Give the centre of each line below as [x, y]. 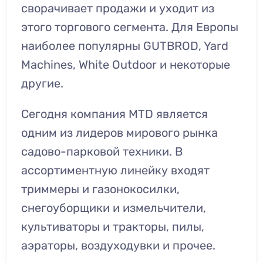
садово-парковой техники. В [102, 151]
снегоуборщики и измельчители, [114, 208]
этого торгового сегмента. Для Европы [130, 27]
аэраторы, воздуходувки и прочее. [118, 245]
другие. [42, 83]
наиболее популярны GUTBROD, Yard [125, 46]
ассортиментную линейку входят [115, 170]
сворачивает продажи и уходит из [118, 8]
